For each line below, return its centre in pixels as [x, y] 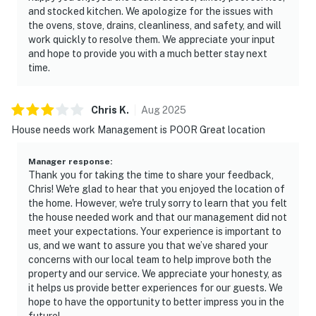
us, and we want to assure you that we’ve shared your [148, 245]
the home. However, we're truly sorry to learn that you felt [158, 203]
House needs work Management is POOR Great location [138, 129]
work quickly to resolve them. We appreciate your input [152, 39]
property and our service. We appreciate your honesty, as [155, 273]
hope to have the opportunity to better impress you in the [156, 302]
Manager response [69, 161]
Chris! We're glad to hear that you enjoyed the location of [157, 189]
